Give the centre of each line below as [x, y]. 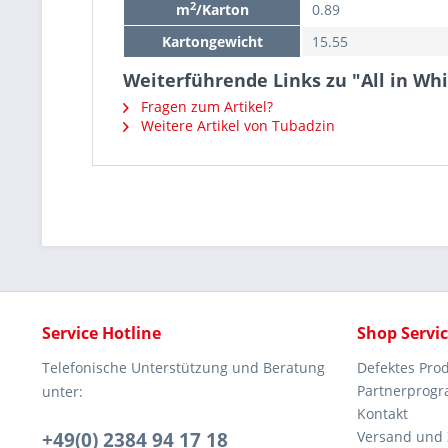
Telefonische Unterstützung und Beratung [183, 367]
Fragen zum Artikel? [205, 106]
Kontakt [382, 413]
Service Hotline [101, 333]
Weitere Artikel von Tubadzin [236, 125]
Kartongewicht [212, 41]
